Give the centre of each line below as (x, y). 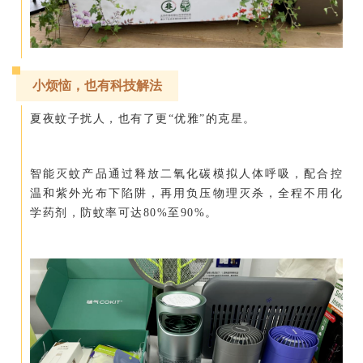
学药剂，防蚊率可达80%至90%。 (124, 212)
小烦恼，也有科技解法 (97, 85)
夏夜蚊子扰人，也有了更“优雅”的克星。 (143, 118)
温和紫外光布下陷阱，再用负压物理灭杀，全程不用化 (186, 193)
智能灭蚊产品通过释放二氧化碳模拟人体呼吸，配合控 (186, 173)
